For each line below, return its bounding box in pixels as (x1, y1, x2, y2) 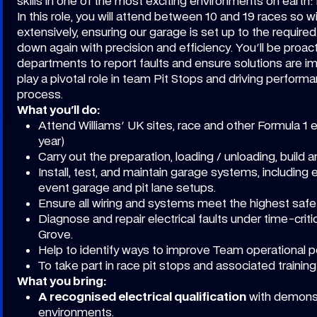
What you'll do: (17, 103, 100, 117)
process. (17, 87, 63, 101)
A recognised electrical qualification (38, 289, 246, 304)
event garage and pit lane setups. (38, 180, 216, 195)
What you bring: (17, 274, 107, 288)
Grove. (38, 227, 73, 241)
